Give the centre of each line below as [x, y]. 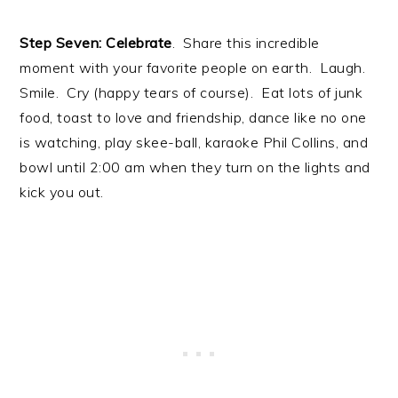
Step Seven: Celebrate [96, 42]
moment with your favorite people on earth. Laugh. [193, 67]
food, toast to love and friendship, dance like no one [193, 117]
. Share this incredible [246, 42]
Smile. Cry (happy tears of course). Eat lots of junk [191, 92]
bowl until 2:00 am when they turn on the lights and [195, 167]
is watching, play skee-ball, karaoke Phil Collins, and [194, 142]
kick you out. [62, 191]
